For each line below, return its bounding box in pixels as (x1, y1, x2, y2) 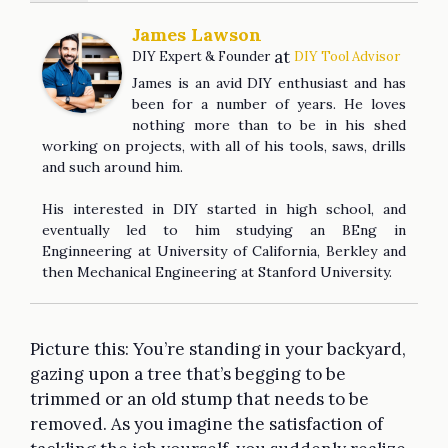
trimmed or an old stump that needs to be (30, 387, 369, 410)
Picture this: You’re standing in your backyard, (30, 337, 406, 360)
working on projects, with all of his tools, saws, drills (42, 136, 406, 155)
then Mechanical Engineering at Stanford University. (42, 262, 392, 281)
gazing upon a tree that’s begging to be (30, 362, 346, 385)
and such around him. (42, 157, 183, 176)
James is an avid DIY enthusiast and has (132, 73, 406, 92)
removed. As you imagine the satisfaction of (30, 412, 383, 435)
